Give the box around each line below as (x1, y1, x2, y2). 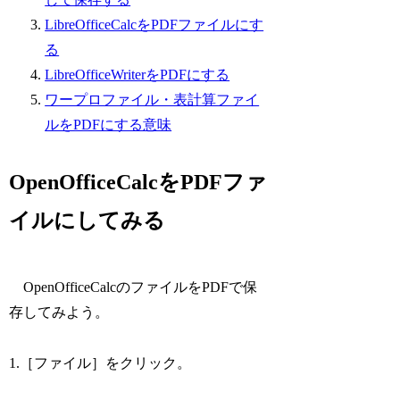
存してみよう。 (9, 304, 110, 321)
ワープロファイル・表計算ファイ (45, 92, 260, 108)
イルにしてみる (9, 209, 166, 233)
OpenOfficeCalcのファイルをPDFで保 (9, 279, 258, 296)
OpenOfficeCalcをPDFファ (9, 171, 268, 195)
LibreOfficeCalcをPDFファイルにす (45, 17, 264, 33)
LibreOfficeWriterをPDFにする (45, 67, 230, 83)
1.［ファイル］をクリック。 (9, 354, 192, 371)
